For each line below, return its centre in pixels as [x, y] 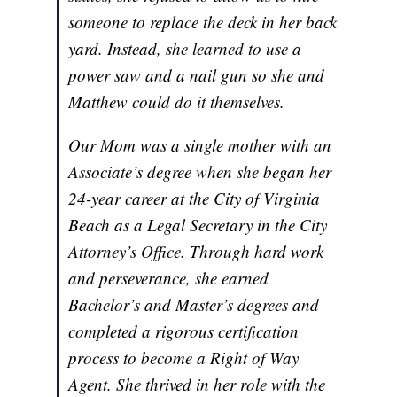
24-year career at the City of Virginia [195, 198]
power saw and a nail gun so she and [197, 75]
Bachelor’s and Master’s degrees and [194, 305]
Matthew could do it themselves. [177, 102]
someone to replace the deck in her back [203, 22]
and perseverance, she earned [169, 278]
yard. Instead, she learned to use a [185, 49]
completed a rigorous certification [184, 331]
